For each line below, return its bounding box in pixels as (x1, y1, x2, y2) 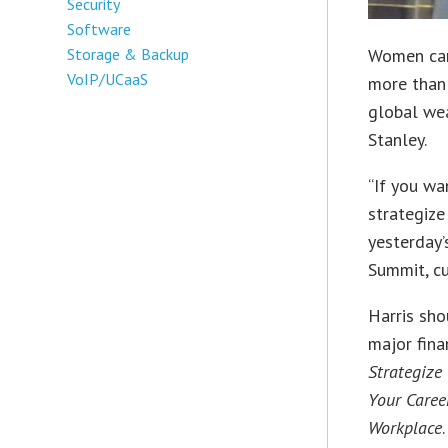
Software (67, 18, 132, 39)
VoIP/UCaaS (67, 68, 149, 89)
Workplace (368, 415, 443, 439)
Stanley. (368, 127, 428, 151)
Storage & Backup (67, 43, 190, 64)
